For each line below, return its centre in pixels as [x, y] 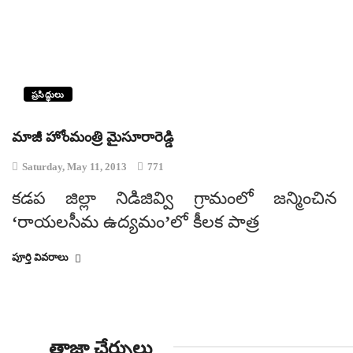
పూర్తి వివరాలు [41, 257]
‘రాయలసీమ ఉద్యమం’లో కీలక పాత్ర [136, 222]
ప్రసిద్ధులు [48, 95]
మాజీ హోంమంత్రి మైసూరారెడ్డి [93, 137]
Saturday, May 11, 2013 [74, 167]
